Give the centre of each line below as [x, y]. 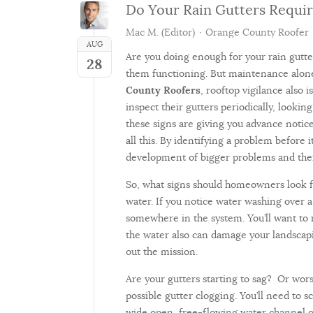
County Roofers [163, 90]
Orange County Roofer [257, 32]
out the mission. [162, 251]
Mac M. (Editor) [160, 32]
